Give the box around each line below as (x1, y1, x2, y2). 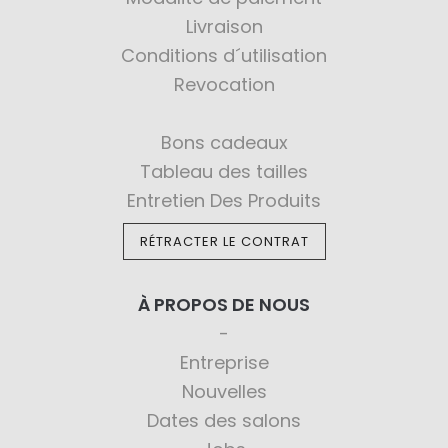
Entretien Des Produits (127, 188, 321, 213)
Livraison (185, 14, 263, 39)
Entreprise (179, 350, 269, 375)
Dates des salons (147, 408, 301, 433)
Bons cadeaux (160, 130, 288, 155)
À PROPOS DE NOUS (138, 292, 310, 317)
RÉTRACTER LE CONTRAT (139, 232, 309, 251)
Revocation (173, 72, 275, 97)
